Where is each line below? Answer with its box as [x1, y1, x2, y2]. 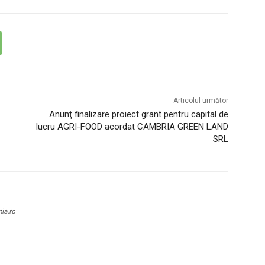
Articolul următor [173, 96, 228, 105]
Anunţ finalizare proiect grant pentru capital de [49, 109, 228, 120]
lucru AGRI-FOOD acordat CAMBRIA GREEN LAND [35, 121, 228, 132]
